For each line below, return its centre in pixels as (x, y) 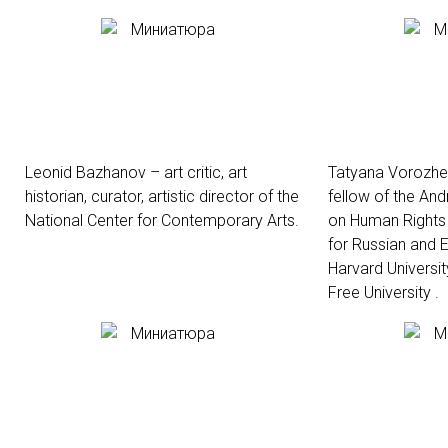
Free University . (383, 292)
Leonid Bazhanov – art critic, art (136, 172)
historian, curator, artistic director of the (162, 196)
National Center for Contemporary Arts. (162, 220)
